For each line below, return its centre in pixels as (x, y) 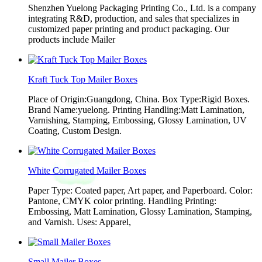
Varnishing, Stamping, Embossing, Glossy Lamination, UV (137, 120)
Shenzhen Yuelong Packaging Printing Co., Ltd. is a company (142, 8)
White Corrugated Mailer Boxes (87, 170)
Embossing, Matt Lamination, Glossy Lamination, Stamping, (140, 211)
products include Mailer (72, 39)
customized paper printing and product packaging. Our (129, 29)
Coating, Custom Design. (75, 131)
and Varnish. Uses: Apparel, (80, 222)
